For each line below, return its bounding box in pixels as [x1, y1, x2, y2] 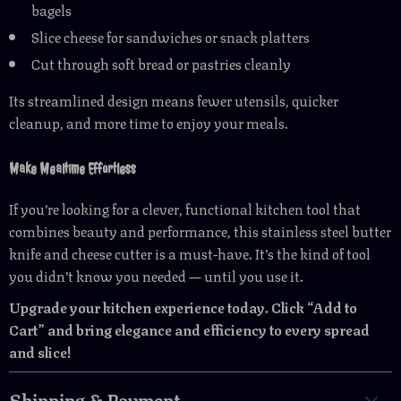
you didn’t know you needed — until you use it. [9, 264, 303, 286]
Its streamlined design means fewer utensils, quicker [9, 89, 338, 111]
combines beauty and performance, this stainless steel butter [9, 219, 391, 242]
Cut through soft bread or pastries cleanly [31, 52, 291, 74]
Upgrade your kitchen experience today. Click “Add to [9, 295, 357, 318]
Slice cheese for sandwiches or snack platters [31, 25, 310, 47]
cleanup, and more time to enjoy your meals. [9, 111, 288, 133]
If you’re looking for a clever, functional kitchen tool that [9, 197, 361, 219]
